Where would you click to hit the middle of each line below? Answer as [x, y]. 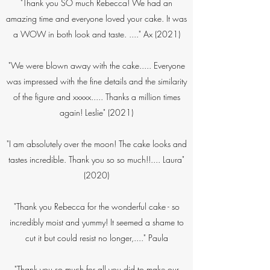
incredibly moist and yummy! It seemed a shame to [96, 222]
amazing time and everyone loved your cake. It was [96, 18]
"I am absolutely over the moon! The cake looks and [96, 144]
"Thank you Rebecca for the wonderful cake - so [96, 206]
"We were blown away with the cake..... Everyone [96, 65]
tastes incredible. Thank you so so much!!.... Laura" [96, 159]
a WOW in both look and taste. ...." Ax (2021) [96, 34]
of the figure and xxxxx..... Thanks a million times [96, 97]
